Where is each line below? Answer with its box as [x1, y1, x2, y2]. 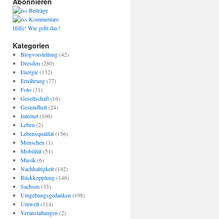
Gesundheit [20, 103, 47, 111]
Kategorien [13, 41, 49, 50]
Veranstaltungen [20, 209, 58, 217]
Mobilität [20, 147, 42, 155]
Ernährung [20, 77, 45, 85]
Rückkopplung [20, 174, 55, 181]
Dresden [20, 59, 40, 67]
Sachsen [20, 182, 40, 190]
